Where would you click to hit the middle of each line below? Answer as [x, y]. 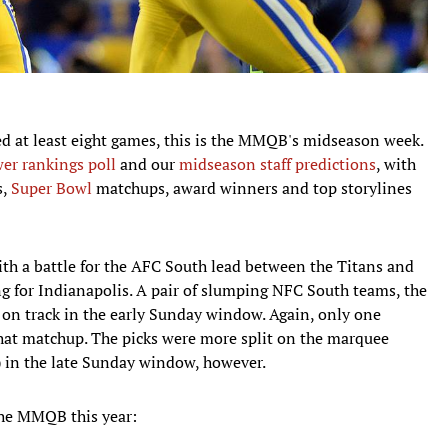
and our [147, 163]
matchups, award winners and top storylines [252, 187]
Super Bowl [51, 187]
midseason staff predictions [277, 163]
